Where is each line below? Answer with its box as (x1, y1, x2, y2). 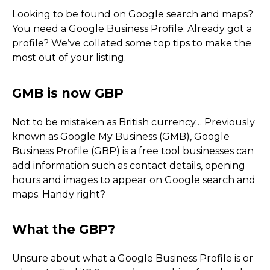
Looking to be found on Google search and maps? (12, 8, 253, 20)
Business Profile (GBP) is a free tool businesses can (12, 145, 254, 157)
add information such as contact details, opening (12, 159, 245, 171)
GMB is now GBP (17, 237, 177, 259)
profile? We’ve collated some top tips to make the (12, 37, 251, 49)
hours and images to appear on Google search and (12, 174, 256, 186)
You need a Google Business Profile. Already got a (12, 23, 252, 34)
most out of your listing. (12, 52, 126, 63)
